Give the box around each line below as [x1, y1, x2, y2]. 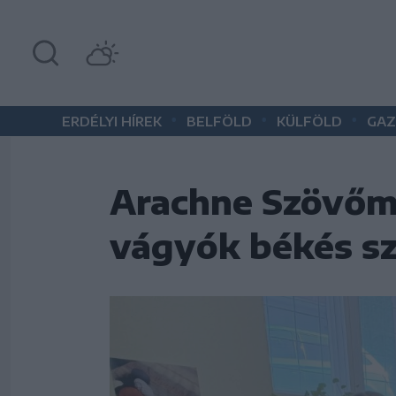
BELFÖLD [187, 113, 252, 129]
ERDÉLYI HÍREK [62, 113, 162, 129]
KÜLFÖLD [277, 113, 342, 129]
